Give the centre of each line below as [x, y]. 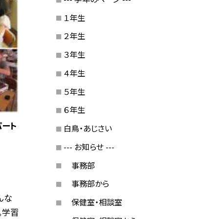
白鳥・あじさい [88, 128]
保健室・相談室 [93, 202]
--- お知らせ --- [89, 146]
